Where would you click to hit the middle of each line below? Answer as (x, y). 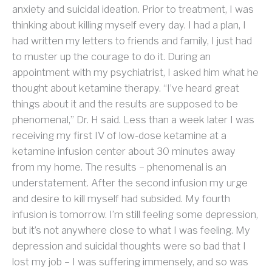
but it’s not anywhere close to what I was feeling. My (131, 230)
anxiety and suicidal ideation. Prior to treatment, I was (133, 9)
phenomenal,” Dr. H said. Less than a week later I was (133, 119)
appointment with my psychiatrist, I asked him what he (135, 72)
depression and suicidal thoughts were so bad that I (129, 246)
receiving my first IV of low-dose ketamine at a (119, 135)
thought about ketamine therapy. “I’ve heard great (126, 88)
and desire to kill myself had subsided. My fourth (121, 198)
